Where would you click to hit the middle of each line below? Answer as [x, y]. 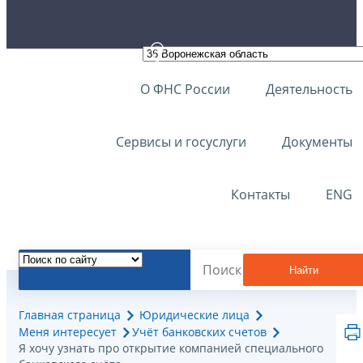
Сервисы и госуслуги [181, 142]
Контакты [261, 194]
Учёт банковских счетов [199, 332]
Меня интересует [68, 332]
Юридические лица [194, 315]
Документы [317, 142]
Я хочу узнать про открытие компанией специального [171, 348]
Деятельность [309, 89]
